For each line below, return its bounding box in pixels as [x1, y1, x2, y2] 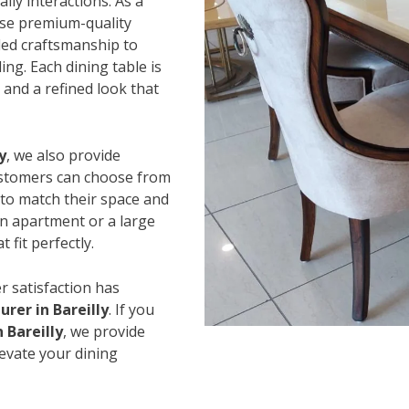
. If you [109, 299, 154, 320]
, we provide [63, 320, 145, 341]
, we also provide [6, 144, 121, 165]
